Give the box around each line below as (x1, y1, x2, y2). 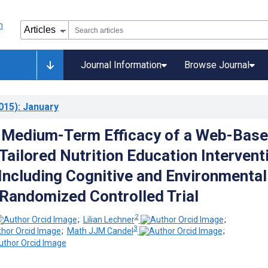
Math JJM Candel (66, 226, 133, 236)
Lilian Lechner (83, 214, 135, 224)
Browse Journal (184, 59, 249, 71)
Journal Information (81, 59, 162, 71)
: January (18, 101, 59, 112)
